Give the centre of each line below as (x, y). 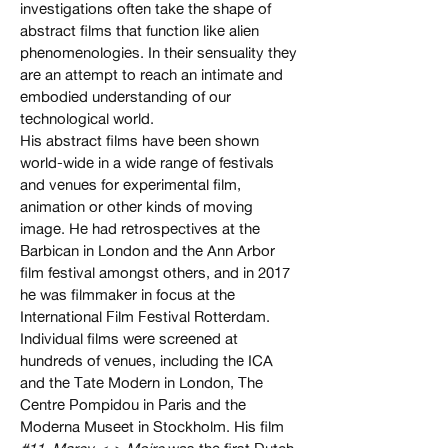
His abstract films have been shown (139, 141)
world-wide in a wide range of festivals (147, 163)
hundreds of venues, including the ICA (146, 361)
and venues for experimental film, (130, 185)
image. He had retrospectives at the (140, 229)
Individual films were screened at (129, 339)
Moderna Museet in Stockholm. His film (152, 427)
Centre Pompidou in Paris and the (133, 405)
